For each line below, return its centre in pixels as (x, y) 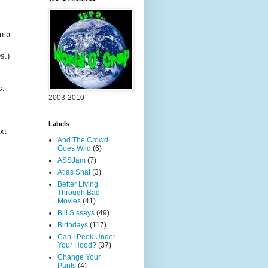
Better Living (78, 184)
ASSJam (71, 160)
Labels (59, 124)
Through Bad (79, 193)
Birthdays (73, 225)
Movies (69, 201)
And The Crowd (83, 140)
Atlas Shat (74, 172)
